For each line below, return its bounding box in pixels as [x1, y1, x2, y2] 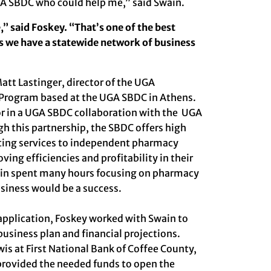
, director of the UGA [62, 76, 155, 88]
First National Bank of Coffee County [26, 242, 194, 255]
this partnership [11, 121, 86, 134]
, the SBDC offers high [86, 121, 186, 134]
